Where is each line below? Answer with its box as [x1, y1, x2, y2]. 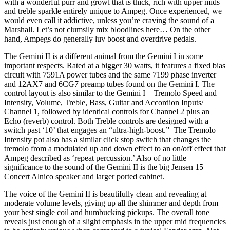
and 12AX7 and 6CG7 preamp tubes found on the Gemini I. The [4, 79, 215, 88]
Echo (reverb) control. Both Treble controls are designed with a [4, 116, 208, 125]
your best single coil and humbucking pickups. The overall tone [4, 207, 209, 217]
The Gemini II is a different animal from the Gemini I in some [4, 51, 203, 61]
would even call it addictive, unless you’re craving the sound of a [4, 15, 214, 25]
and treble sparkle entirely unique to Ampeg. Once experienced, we [4, 6, 222, 15]
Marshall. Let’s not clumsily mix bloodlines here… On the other [4, 25, 210, 34]
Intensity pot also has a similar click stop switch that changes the [4, 135, 211, 144]
